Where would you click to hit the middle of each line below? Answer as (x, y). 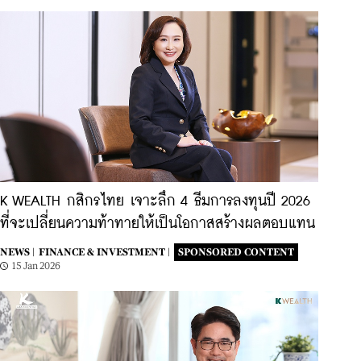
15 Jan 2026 (36, 266)
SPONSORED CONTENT (236, 252)
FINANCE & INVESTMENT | (104, 252)
